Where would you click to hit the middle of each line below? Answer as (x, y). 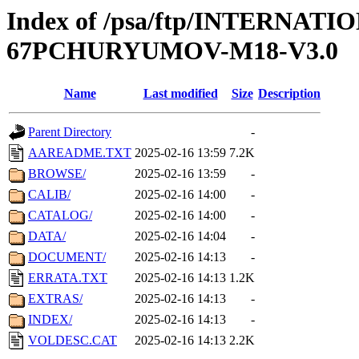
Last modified (180, 94)
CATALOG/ (60, 216)
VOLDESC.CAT (73, 341)
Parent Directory (70, 132)
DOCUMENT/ (67, 257)
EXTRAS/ (55, 299)
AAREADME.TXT (80, 153)
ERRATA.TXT (68, 278)
